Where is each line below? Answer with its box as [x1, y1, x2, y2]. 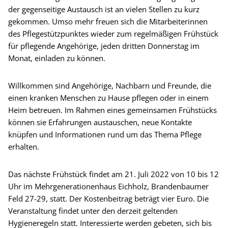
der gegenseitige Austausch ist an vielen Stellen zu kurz [8, 4, 199, 14]
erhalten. [8, 141, 39, 152]
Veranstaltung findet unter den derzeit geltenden [8, 205, 178, 216]
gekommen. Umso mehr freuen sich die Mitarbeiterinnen [8, 16, 208, 26]
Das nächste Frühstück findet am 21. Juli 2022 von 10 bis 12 [8, 168, 219, 179]
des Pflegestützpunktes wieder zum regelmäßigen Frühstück [8, 28, 218, 39]
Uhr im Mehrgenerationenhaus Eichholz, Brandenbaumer [8, 181, 209, 191]
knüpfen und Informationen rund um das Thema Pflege [8, 129, 202, 139]
